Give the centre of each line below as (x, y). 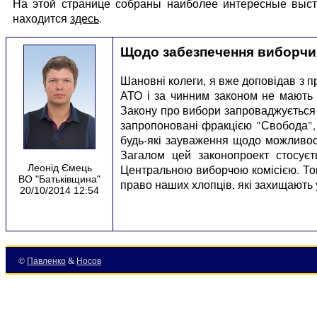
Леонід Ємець (59, 167)
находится (41, 18)
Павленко (46, 261)
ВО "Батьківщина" (59, 179)
